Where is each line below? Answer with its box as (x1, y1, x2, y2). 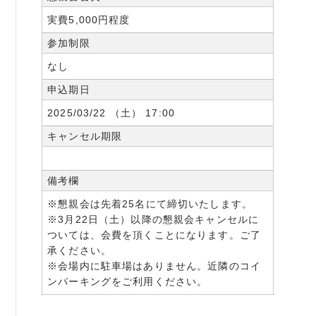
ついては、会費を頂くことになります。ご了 (47, 229, 261, 241)
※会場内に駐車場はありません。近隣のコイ (47, 260, 261, 272)
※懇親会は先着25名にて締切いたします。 (47, 197, 253, 209)
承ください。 (47, 244, 112, 256)
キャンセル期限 (47, 130, 123, 142)
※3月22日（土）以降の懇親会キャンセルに (47, 213, 260, 225)
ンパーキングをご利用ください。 (47, 275, 208, 287)
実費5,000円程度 (47, 13, 130, 25)
